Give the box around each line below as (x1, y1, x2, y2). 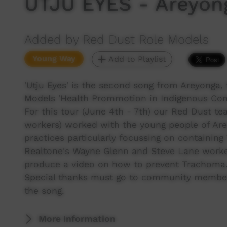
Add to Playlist (106, 54, 166, 64)
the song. (24, 185, 64, 196)
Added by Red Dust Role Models (24, 32, 209, 47)
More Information (39, 214, 116, 224)
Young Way (32, 54, 75, 63)
